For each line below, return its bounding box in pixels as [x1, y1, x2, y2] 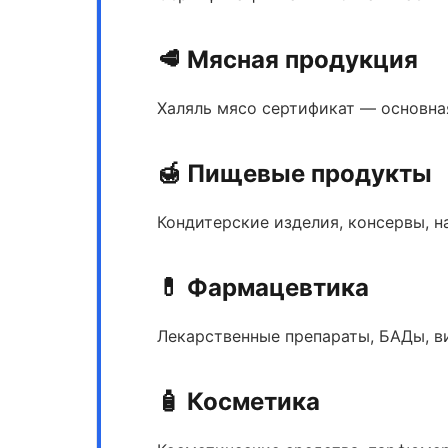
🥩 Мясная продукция [157, 45, 418, 74]
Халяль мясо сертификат [157, 98, 355, 118]
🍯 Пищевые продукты [157, 159, 432, 188]
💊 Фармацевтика [157, 273, 369, 302]
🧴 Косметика [157, 387, 320, 416]
